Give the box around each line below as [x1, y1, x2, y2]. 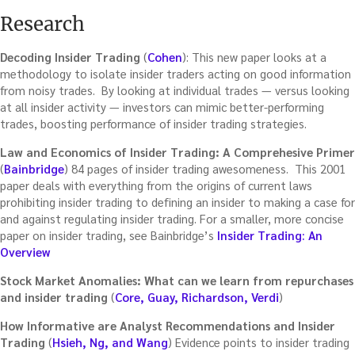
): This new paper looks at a [182, 48, 326, 64]
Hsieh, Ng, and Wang [52, 334, 168, 349]
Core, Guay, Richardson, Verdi [115, 288, 279, 304]
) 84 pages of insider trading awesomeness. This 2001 [64, 160, 345, 176]
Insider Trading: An [217, 227, 323, 242]
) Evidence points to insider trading [168, 334, 349, 349]
